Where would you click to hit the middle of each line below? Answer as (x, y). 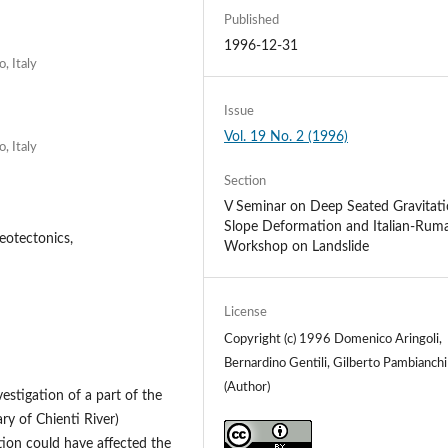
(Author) (247, 388)
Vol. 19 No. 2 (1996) (286, 137)
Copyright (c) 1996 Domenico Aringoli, (333, 340)
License (246, 313)
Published (252, 20)
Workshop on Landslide (297, 247)
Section (245, 182)
